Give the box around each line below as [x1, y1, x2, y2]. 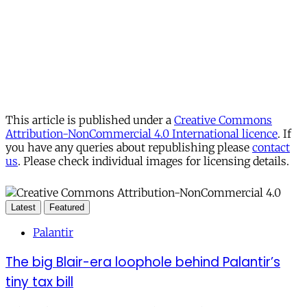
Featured [49, 202, 84, 213]
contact [252, 140, 290, 155]
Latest [11, 202, 36, 213]
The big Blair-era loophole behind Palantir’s [5, 253, 280, 272]
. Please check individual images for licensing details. [18, 154, 289, 169]
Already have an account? [69, 8, 204, 23]
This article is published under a [5, 113, 174, 127]
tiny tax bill [5, 273, 73, 292]
